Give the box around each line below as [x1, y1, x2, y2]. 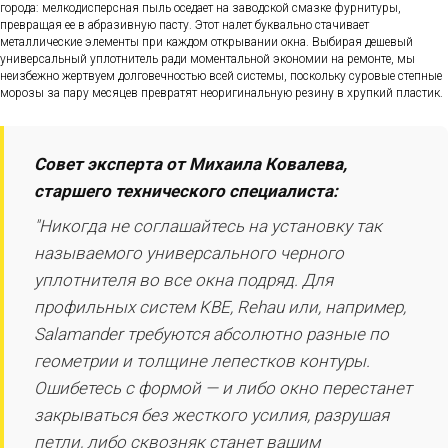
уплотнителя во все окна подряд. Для [34, 270, 333, 291]
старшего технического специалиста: [34, 181, 338, 202]
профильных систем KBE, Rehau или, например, [34, 297, 406, 318]
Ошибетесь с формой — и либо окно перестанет [34, 378, 412, 399]
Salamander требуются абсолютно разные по [34, 324, 389, 345]
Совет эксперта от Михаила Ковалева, [34, 154, 347, 175]
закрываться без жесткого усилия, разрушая [34, 405, 389, 426]
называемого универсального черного [34, 243, 344, 264]
